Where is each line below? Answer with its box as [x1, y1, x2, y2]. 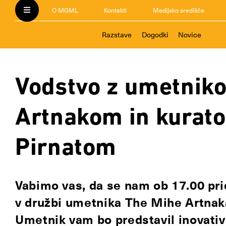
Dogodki [141, 30, 168, 39]
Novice [178, 30, 201, 39]
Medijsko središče [152, 6, 204, 15]
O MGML [51, 6, 78, 15]
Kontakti [104, 6, 127, 15]
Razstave [102, 30, 132, 39]
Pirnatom [15, 133, 117, 160]
